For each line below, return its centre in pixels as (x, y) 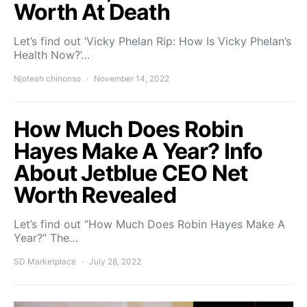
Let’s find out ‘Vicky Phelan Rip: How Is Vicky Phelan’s (152, 41)
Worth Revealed (95, 195)
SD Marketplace (45, 262)
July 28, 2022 (115, 262)
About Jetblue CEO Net (131, 173)
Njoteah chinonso (47, 79)
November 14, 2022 (132, 79)
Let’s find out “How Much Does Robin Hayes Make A (149, 224)
